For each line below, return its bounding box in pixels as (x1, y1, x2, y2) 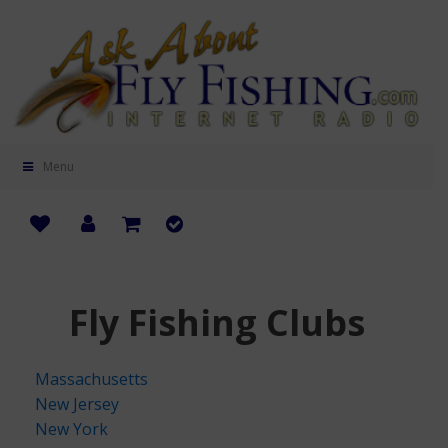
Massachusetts (35, 367, 148, 390)
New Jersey (35, 392, 119, 415)
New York (35, 417, 108, 440)
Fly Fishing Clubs (68, 297, 365, 347)
